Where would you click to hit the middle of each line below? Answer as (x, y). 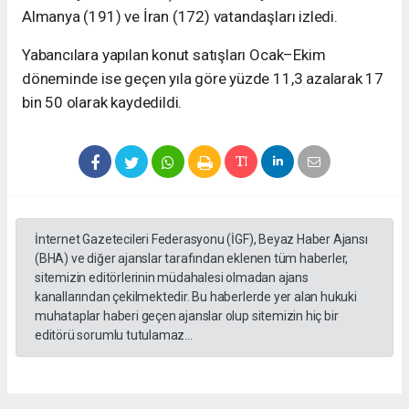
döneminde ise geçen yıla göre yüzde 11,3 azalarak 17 (203, 79)
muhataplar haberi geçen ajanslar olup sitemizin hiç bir (187, 316)
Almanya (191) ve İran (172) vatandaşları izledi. (180, 17)
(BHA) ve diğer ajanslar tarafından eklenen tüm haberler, (192, 259)
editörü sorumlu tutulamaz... (114, 336)
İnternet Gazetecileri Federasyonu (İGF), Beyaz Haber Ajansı (201, 240)
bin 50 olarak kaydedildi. (102, 103)
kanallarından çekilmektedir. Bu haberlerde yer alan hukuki (196, 297)
